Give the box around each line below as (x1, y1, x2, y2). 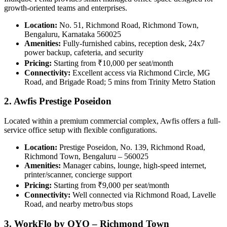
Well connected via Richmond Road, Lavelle (70, 191, 216, 200)
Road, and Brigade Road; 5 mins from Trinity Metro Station (24, 77, 215, 86)
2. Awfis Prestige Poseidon (4, 96, 111, 107)
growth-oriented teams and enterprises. (4, 3, 127, 12)
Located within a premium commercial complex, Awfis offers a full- (4, 117, 220, 126)
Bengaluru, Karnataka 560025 (24, 29, 121, 39)
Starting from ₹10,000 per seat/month (52, 58, 173, 67)
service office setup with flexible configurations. (4, 126, 157, 135)
